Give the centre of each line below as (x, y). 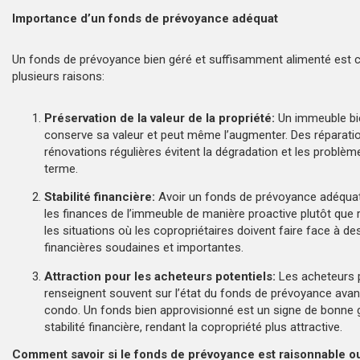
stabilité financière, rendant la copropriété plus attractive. (193, 327)
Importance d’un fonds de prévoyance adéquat (148, 18)
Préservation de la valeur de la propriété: (160, 118)
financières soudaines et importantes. (144, 248)
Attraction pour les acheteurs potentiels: (160, 276)
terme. (61, 168)
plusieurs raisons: (58, 76)
